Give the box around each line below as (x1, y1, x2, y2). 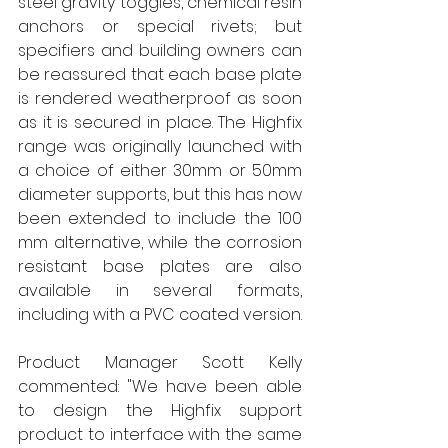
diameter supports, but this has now (18, 183, 302, 206)
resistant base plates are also (18, 255, 302, 278)
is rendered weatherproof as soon (18, 87, 302, 110)
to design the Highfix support (18, 399, 302, 422)
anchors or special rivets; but (18, 15, 302, 38)
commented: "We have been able (18, 375, 302, 398)
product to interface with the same (18, 423, 302, 446)
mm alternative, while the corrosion (18, 231, 302, 254)
